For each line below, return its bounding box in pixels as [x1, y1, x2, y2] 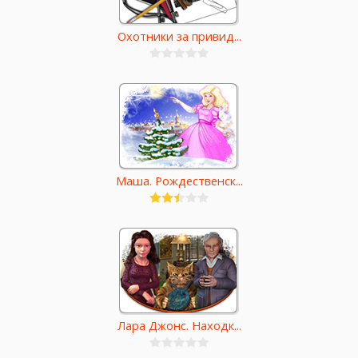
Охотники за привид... [117, 28, 241, 45]
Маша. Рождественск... [115, 173, 243, 189]
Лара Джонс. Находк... [117, 317, 241, 334]
